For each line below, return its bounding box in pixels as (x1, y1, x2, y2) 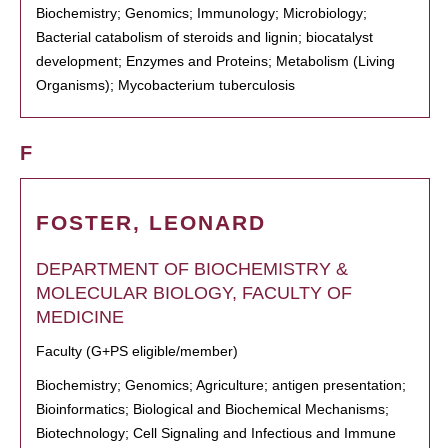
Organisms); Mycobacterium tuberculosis (36, 77, 295, 93)
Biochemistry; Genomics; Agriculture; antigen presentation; (36, 377, 406, 393)
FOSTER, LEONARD (36, 211, 266, 234)
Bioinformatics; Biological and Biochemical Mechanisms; (36, 401, 389, 417)
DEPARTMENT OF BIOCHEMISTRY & (36, 259, 348, 279)
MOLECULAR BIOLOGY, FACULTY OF (36, 283, 352, 303)
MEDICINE (36, 307, 124, 327)
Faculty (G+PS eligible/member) (36, 343, 238, 359)
